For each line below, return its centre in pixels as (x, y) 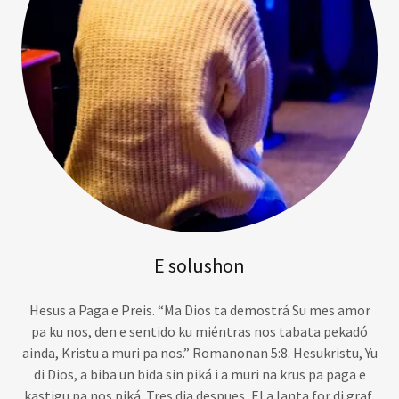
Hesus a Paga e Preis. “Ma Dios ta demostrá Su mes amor (199, 309)
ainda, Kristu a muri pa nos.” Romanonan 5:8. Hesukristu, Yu (199, 352)
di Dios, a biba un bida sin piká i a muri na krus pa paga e (199, 374)
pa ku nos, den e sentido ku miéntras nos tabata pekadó (199, 331)
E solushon (199, 265)
